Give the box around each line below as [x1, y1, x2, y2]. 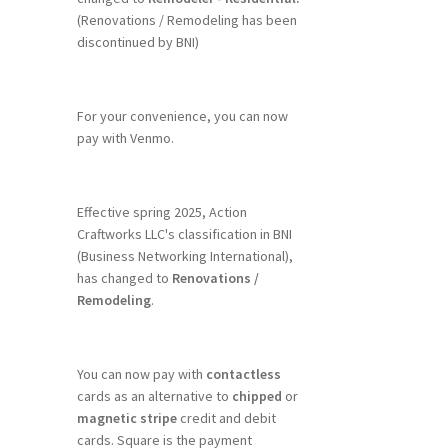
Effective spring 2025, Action [76, 202, 247, 221]
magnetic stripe [76, 408, 177, 427]
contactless [205, 364, 281, 383]
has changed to [76, 268, 172, 287]
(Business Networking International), [76, 246, 293, 265]
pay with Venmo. [76, 129, 174, 148]
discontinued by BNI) [76, 33, 199, 52]
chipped [231, 386, 282, 405]
